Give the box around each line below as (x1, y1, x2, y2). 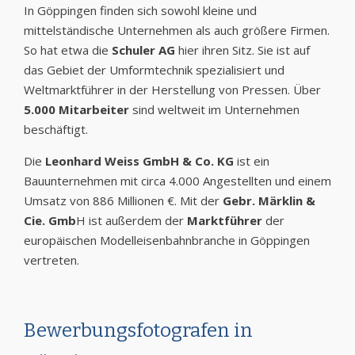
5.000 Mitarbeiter (24, 101, 129, 117)
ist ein (234, 152, 269, 169)
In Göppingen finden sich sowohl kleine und (24, 2, 257, 18)
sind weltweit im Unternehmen (129, 101, 300, 117)
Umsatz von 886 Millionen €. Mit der (24, 192, 223, 208)
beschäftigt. (24, 120, 88, 137)
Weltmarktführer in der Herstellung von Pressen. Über (24, 81, 321, 97)
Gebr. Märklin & (223, 192, 315, 208)
